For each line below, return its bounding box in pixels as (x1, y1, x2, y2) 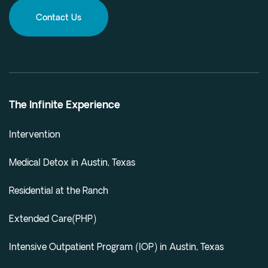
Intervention (9, 130, 60, 140)
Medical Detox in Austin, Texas (9, 159, 135, 168)
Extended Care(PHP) (9, 215, 96, 224)
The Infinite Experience (9, 100, 120, 111)
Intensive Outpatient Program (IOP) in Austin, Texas (9, 243, 224, 252)
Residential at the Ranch (9, 187, 108, 196)
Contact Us (36, 13, 81, 23)
